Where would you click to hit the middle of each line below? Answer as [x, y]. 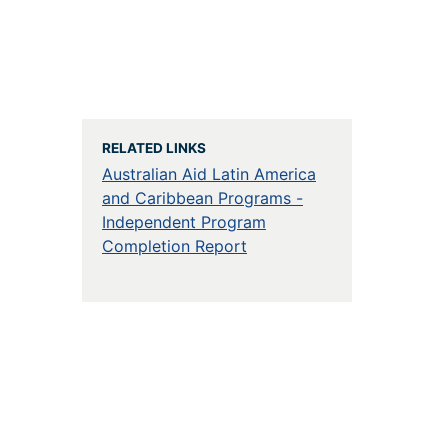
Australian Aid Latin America [208, 174]
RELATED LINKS [153, 148]
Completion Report [174, 246]
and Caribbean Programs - [202, 198]
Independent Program [183, 222]
